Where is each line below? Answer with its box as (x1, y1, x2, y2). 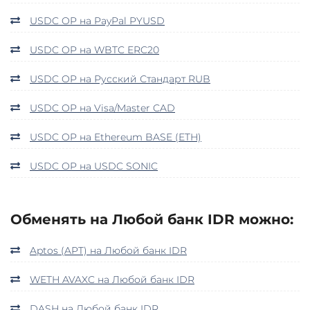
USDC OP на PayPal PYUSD (30, 14, 165, 27)
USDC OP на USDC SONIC (30, 159, 158, 172)
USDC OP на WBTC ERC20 (30, 43, 159, 56)
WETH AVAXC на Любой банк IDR (30, 273, 194, 286)
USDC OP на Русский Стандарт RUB (30, 72, 210, 85)
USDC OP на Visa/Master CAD (30, 101, 175, 114)
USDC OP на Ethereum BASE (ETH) (30, 130, 201, 143)
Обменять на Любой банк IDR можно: (10, 210, 293, 228)
